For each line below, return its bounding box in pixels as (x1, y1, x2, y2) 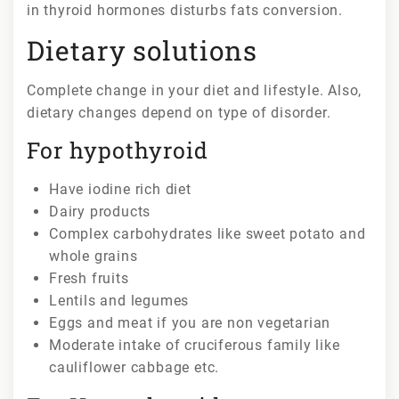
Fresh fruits (49, 269, 129, 287)
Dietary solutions (27, 32, 257, 68)
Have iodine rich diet (49, 180, 191, 198)
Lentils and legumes (49, 291, 190, 309)
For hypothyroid (27, 134, 208, 165)
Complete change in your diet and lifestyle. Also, (27, 81, 362, 99)
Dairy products (49, 202, 151, 220)
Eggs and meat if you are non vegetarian (49, 313, 331, 331)
